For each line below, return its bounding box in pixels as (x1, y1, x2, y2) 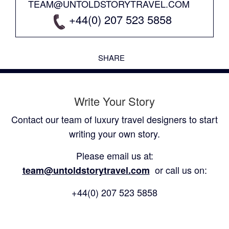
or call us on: (152, 163, 207, 177)
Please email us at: (76, 149, 153, 163)
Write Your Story (74, 93, 155, 109)
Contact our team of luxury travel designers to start (11, 112, 218, 126)
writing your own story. (69, 127, 160, 141)
